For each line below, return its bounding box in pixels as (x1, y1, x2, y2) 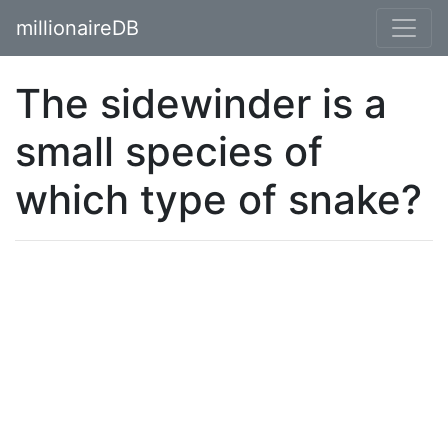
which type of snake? (15, 175, 422, 224)
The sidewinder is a (15, 79, 387, 128)
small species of (15, 127, 323, 176)
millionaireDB (16, 16, 139, 40)
